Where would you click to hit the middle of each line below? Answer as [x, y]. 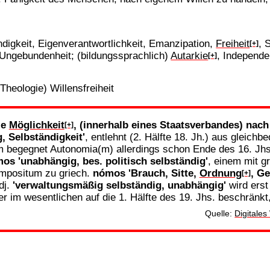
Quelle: [220, 213]
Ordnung [220, 173]
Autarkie [190, 56]
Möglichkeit [36, 124]
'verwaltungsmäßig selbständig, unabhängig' [119, 185]
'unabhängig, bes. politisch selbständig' [113, 161]
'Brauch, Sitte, [164, 173]
